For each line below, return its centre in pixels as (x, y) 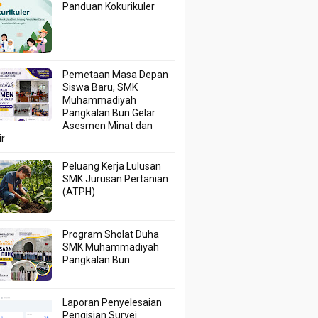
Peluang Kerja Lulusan (112, 166)
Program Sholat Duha (111, 234)
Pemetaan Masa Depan (116, 75)
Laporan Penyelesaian (113, 302)
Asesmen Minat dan (108, 126)
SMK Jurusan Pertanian (116, 179)
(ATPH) (79, 192)
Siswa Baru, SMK (100, 87)
